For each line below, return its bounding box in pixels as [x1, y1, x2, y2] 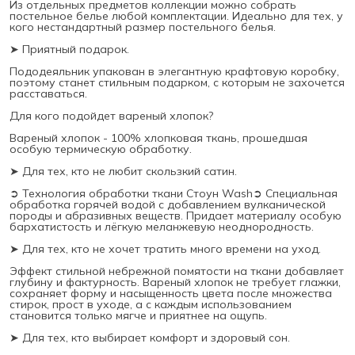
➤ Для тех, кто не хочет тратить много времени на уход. [10, 241, 321, 256]
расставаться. [10, 86, 87, 101]
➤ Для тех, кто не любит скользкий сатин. [10, 163, 237, 178]
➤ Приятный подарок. [10, 41, 129, 56]
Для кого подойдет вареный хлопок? [10, 108, 213, 123]
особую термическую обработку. [10, 141, 192, 156]
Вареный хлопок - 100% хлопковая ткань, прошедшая [10, 130, 307, 145]
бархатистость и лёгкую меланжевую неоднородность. [10, 219, 314, 234]
